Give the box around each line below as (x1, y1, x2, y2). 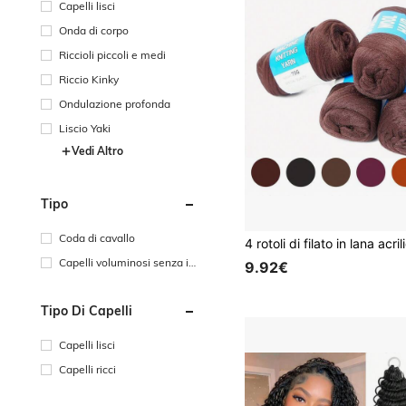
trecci (59, 272, 86, 285)
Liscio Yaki (59, 121, 111, 135)
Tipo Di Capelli (41, 303, 132, 319)
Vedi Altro (72, 144, 123, 158)
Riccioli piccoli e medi (59, 48, 166, 62)
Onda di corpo (59, 24, 129, 37)
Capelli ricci (59, 362, 116, 376)
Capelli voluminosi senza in (59, 256, 195, 269)
